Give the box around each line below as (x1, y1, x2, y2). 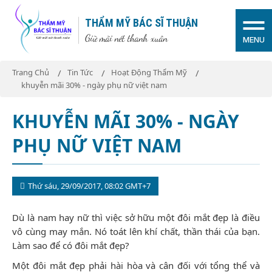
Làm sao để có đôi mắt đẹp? (12, 239, 129, 251)
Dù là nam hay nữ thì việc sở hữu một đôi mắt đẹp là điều (12, 211, 260, 223)
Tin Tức (67, 67, 93, 78)
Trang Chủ (12, 67, 49, 78)
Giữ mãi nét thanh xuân (85, 32, 168, 44)
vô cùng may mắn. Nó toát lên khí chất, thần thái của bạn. (12, 225, 260, 237)
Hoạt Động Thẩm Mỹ (111, 67, 187, 78)
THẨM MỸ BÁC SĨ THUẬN (85, 16, 198, 29)
